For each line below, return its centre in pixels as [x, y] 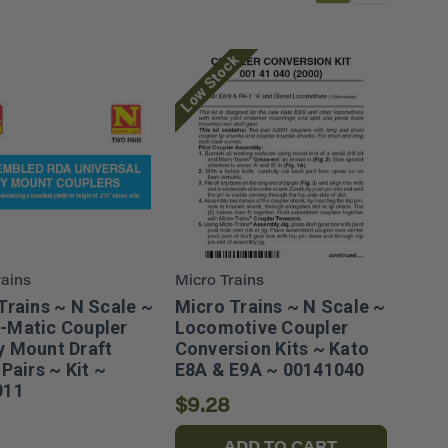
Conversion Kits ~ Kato [272, 348]
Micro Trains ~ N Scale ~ [280, 306]
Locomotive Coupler [261, 327]
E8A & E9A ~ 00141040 [269, 369]
